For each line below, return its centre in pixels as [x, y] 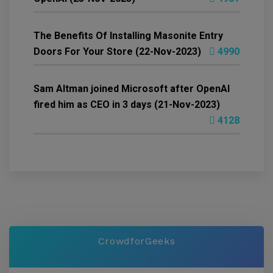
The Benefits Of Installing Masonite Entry [128, 36]
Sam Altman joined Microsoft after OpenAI [132, 89]
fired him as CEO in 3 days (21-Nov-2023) [127, 105]
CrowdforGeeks [136, 241]
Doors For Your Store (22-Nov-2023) [117, 52]
